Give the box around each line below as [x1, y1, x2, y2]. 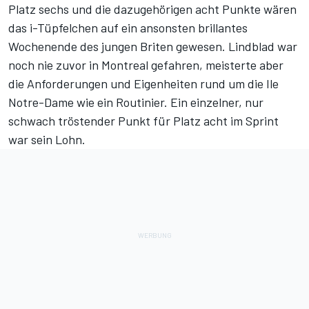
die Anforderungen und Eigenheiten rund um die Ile [8, 76, 279, 92]
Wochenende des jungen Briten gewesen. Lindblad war [8, 39, 297, 54]
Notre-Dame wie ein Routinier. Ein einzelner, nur [8, 94, 263, 110]
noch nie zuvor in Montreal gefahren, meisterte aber [8, 57, 283, 73]
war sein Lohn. [8, 132, 86, 148]
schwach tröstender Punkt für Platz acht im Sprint [8, 113, 279, 129]
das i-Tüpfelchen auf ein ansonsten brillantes [8, 20, 248, 36]
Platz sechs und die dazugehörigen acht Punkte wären [8, 1, 297, 17]
